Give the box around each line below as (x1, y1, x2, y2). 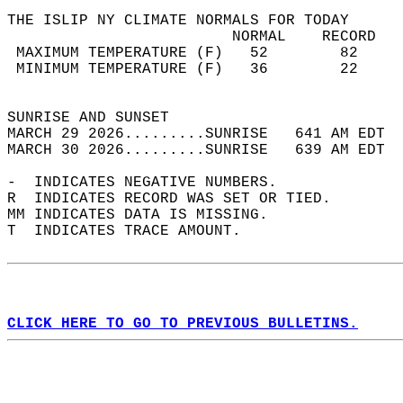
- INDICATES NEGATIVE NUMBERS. (7, 175, 295, 191)
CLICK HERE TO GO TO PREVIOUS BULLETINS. (7, 316, 358, 332)
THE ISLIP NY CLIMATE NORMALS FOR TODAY (7, 13, 367, 29)
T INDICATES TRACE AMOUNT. (7, 223, 259, 239)
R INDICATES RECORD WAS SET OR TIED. (7, 191, 349, 207)
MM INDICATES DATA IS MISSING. (7, 207, 286, 223)
